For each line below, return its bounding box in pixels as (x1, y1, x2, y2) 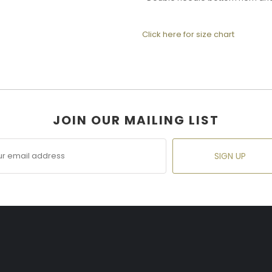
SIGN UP (214, 150, 246, 163)
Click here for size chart (142, 28, 234, 40)
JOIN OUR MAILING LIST (53, 111, 219, 129)
